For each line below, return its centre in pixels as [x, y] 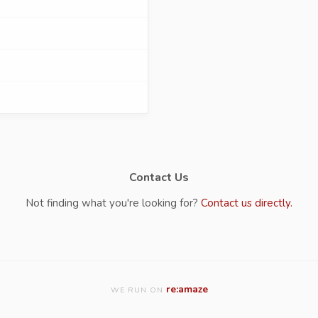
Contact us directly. [247, 203]
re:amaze [187, 289]
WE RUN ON [138, 290]
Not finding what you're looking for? [113, 203]
